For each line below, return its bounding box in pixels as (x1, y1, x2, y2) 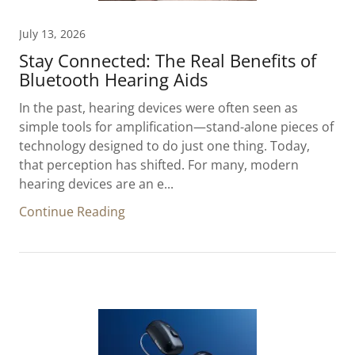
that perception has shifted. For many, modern (19, 156, 299, 174)
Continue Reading (19, 203, 125, 220)
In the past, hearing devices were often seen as (19, 99, 298, 116)
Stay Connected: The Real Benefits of (19, 48, 316, 72)
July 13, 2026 (19, 26, 86, 41)
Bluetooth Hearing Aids (19, 67, 208, 91)
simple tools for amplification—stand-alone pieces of (19, 118, 334, 136)
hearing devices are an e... (19, 175, 174, 193)
